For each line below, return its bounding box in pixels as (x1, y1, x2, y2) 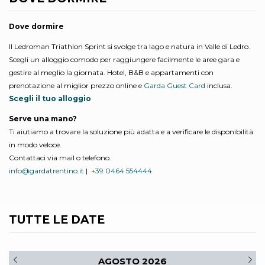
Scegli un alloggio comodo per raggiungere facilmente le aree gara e (9, 55, 240, 64)
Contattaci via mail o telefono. (9, 153, 111, 163)
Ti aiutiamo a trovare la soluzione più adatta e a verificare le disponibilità (9, 127, 253, 137)
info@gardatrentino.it (9, 166, 84, 176)
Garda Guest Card (144, 81, 205, 91)
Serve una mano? (9, 114, 77, 124)
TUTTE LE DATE (9, 213, 105, 227)
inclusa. (205, 81, 232, 91)
